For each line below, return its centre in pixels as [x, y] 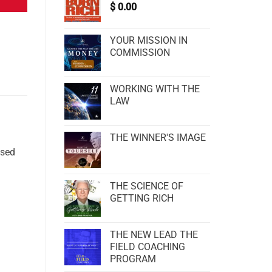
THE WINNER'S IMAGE [158, 138]
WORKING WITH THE [155, 89]
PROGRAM [133, 259]
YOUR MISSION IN [149, 40]
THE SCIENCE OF [147, 186]
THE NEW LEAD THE [154, 235]
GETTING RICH [142, 198]
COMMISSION [140, 53]
